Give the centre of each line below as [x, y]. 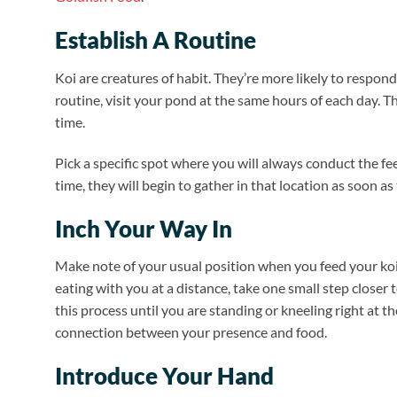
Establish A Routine [156, 40]
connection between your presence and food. [191, 332]
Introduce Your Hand [164, 376]
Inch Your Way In [144, 228]
